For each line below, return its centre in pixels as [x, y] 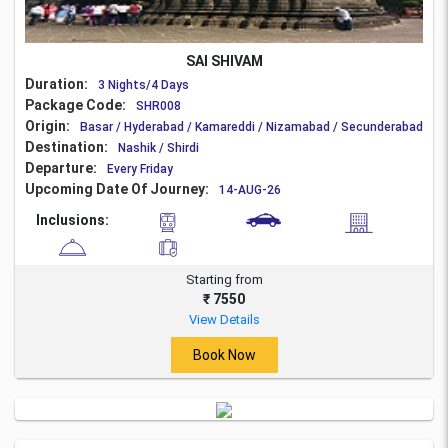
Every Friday [140, 168]
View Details [224, 319]
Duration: [56, 83]
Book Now [224, 354]
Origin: [47, 125]
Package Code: [75, 104]
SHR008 [158, 105]
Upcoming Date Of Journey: [117, 188]
